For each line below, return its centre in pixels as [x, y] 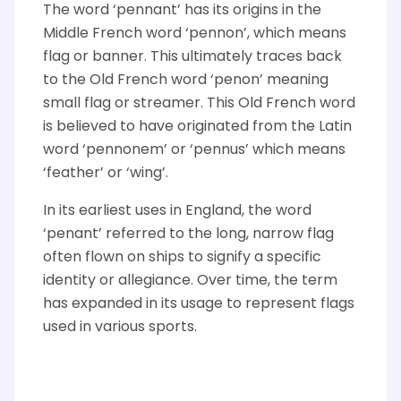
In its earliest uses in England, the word [177, 211]
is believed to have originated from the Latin [197, 127]
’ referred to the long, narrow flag [216, 234]
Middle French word [114, 34]
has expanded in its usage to [144, 304]
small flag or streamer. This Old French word [199, 103]
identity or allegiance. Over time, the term [190, 281]
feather [73, 173]
